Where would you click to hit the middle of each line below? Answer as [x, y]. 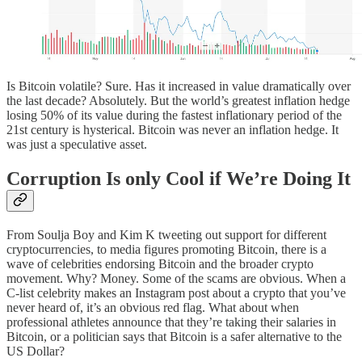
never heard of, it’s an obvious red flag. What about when [153, 307]
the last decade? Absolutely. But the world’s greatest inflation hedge [178, 100]
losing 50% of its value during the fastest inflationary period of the [174, 115]
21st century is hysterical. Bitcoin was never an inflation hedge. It [173, 129]
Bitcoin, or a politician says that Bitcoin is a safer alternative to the [174, 336]
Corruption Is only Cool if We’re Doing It [179, 178]
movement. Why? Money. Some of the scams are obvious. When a [176, 278]
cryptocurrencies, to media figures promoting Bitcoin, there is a [166, 249]
